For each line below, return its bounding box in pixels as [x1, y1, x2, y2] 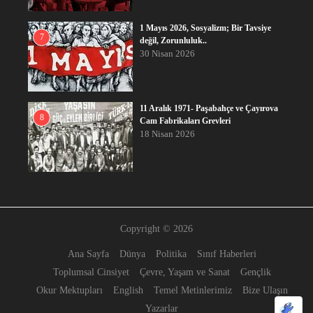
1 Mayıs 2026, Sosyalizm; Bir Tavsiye [140, 23, 271, 34]
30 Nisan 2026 [140, 48, 195, 59]
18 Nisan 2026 [140, 129, 195, 140]
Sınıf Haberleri [196, 249, 256, 260]
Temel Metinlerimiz [153, 285, 232, 296]
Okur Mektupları [36, 285, 103, 296]
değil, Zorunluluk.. [140, 36, 207, 46]
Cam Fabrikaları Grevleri [140, 116, 231, 126]
